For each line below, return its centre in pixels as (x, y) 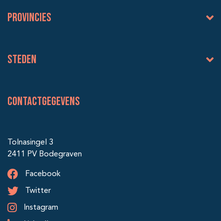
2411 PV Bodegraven (45, 155)
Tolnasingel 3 (30, 143)
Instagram (40, 208)
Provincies (29, 18)
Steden (22, 60)
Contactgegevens (44, 102)
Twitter (37, 191)
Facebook (42, 174)
